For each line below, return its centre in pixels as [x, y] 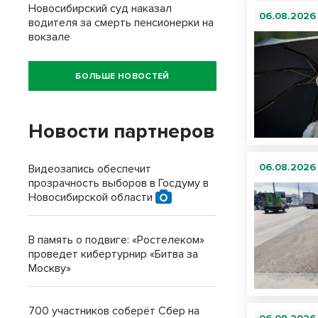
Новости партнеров [122, 131]
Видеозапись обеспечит [90, 169]
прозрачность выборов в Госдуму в [119, 183]
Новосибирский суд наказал [100, 9]
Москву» [50, 268]
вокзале [49, 37]
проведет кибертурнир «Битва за [113, 254]
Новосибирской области [92, 197]
